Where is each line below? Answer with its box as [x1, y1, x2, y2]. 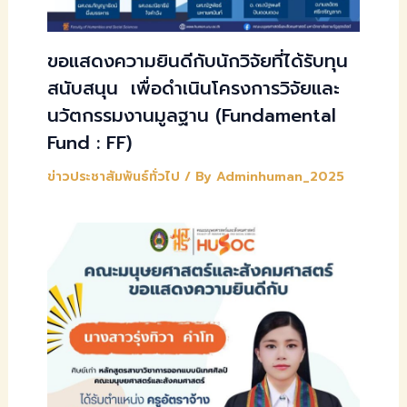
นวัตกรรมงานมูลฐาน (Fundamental [46, 101, 336, 129]
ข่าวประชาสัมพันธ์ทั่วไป [46, 166, 180, 186]
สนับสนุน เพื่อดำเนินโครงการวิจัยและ [46, 74, 340, 102]
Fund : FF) [46, 128, 138, 156]
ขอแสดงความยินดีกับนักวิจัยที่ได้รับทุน [46, 46, 348, 74]
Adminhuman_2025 [215, 166, 344, 186]
